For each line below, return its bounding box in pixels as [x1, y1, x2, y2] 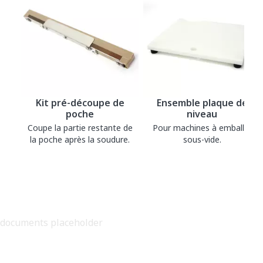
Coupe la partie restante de [27, 122, 133, 134]
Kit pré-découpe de [35, 96, 124, 110]
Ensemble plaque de [156, 96, 248, 110]
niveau [187, 107, 217, 121]
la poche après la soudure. [30, 134, 130, 146]
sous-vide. [183, 134, 221, 146]
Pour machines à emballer [152, 122, 252, 134]
